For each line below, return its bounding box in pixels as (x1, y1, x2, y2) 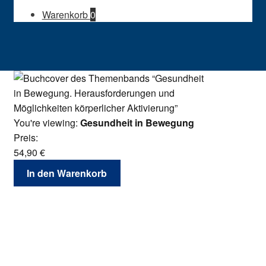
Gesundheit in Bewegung (80, 116, 194, 130)
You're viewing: (13, 116, 80, 130)
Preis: (13, 131, 38, 145)
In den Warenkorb (27, 166, 107, 180)
